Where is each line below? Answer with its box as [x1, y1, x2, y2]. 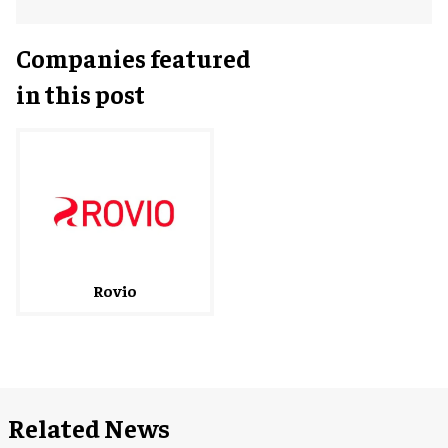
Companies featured [16, 42, 251, 74]
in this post [16, 78, 145, 110]
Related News [8, 411, 170, 445]
